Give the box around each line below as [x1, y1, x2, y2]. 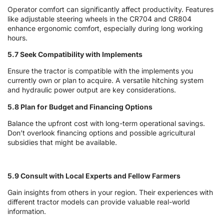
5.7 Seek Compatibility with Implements [7, 49, 142, 58]
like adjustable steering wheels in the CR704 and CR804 [7, 14, 191, 23]
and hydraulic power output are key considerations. [7, 85, 176, 94]
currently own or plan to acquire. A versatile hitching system [7, 76, 203, 85]
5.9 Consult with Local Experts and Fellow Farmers [7, 171, 180, 180]
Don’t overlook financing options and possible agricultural [7, 128, 195, 137]
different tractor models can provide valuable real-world [7, 197, 190, 206]
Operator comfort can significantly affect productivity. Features [7, 4, 213, 13]
